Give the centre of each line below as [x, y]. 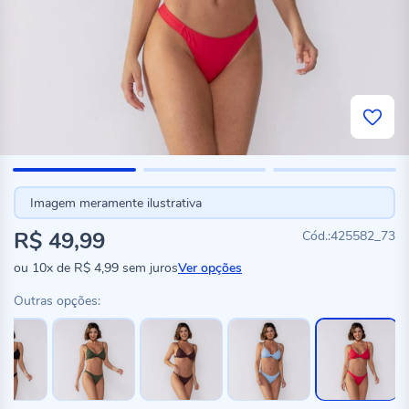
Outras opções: [57, 301]
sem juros [148, 268]
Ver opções [210, 268]
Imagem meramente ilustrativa [115, 203]
